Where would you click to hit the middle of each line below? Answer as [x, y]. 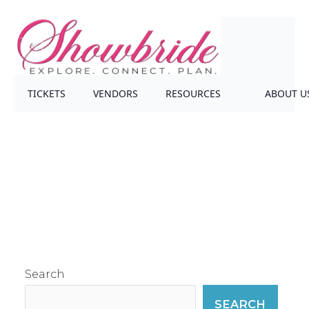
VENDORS [116, 93]
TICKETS [47, 93]
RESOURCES [193, 93]
